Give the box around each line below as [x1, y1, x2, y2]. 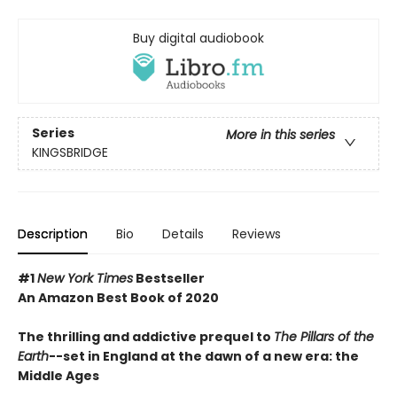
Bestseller [133, 269, 205, 287]
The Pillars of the [274, 327, 374, 346]
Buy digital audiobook [133, 28, 264, 47]
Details [162, 224, 204, 243]
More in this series [226, 126, 335, 144]
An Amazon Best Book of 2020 [18, 288, 219, 307]
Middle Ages [18, 366, 99, 385]
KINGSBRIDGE [32, 144, 108, 162]
